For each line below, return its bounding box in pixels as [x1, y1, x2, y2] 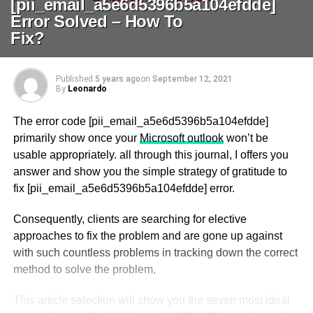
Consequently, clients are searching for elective [13, 213, 247, 225]
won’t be [223, 132, 268, 144]
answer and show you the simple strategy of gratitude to [13, 166, 287, 177]
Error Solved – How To [10, 12, 183, 31]
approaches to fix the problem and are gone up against [13, 230, 282, 242]
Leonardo [67, 84, 107, 94]
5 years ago [94, 74, 140, 84]
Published [55, 74, 93, 84]
